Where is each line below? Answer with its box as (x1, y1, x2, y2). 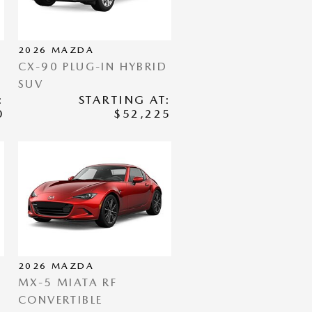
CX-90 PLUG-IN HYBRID (18, 60, 167, 73)
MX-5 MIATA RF (18, 276, 118, 289)
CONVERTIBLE (18, 293, 103, 306)
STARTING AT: (78, 93, 171, 107)
